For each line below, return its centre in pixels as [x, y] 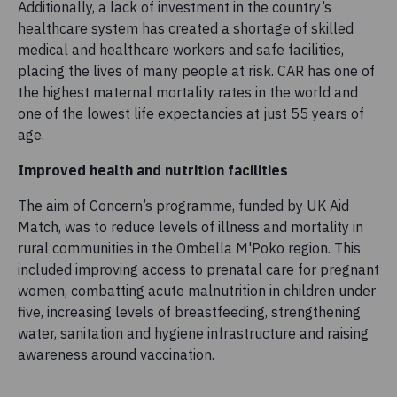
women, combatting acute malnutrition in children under [197, 290]
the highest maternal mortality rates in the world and [188, 92]
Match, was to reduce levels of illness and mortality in [191, 226]
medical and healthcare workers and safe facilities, [181, 49]
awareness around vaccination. [118, 354]
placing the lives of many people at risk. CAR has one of [196, 70]
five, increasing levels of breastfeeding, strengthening [189, 311]
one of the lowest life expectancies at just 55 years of [191, 113]
